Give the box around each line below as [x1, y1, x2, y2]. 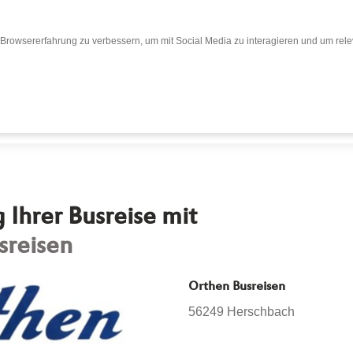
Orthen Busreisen [188, 279, 285, 295]
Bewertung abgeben [170, 99, 292, 113]
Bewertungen [46, 99, 130, 113]
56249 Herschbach [188, 304, 295, 318]
